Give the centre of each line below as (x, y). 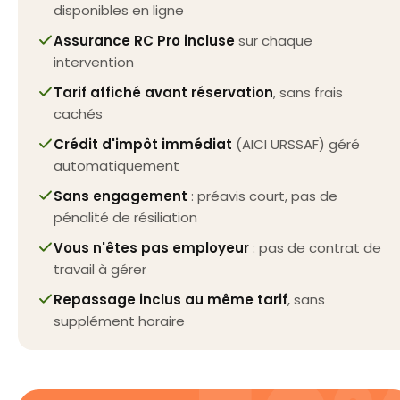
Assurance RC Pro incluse (144, 40)
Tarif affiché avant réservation (163, 92)
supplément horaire (119, 321)
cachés (78, 113)
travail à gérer (100, 269)
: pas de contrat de (315, 247)
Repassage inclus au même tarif (171, 299)
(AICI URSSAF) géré (296, 144)
